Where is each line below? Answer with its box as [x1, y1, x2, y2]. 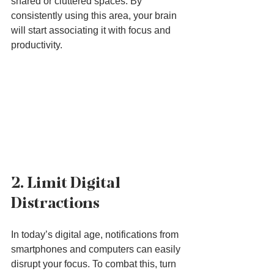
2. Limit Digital [11, 172, 124, 192]
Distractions [11, 193, 100, 212]
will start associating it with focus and [11, 25, 173, 36]
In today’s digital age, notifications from [11, 229, 181, 240]
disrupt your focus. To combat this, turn [11, 258, 179, 269]
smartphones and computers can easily [11, 243, 183, 254]
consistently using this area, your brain [11, 10, 179, 21]
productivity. [11, 40, 62, 51]
